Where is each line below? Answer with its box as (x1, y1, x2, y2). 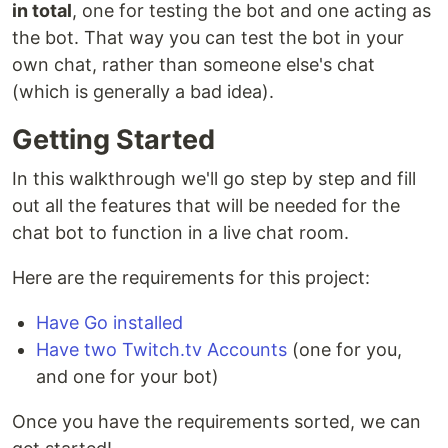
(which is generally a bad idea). (12, 81, 274, 103)
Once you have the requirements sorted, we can (12, 411, 421, 433)
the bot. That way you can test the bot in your (12, 27, 404, 49)
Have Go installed (36, 312, 183, 334)
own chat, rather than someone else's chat (12, 54, 375, 76)
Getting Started (12, 123, 215, 157)
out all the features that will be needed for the (12, 195, 400, 217)
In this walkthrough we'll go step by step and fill (12, 168, 416, 190)
